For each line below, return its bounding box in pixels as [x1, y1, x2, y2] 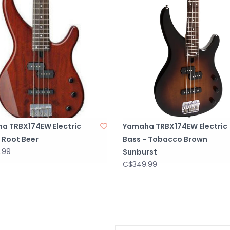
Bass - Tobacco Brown [123, 133, 207, 144]
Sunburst [123, 146, 157, 157]
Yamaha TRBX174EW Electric [123, 121, 227, 131]
